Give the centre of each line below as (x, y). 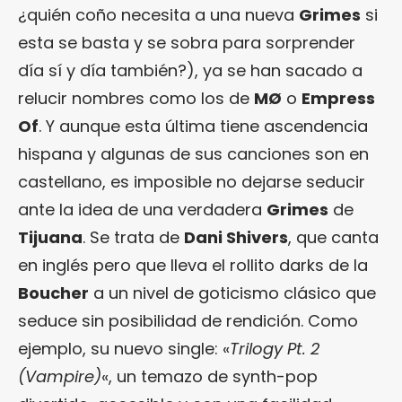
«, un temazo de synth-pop (210, 376)
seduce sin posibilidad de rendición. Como (188, 320)
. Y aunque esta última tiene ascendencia (203, 126)
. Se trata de (133, 237)
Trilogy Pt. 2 (275, 348)
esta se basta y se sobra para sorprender (187, 42)
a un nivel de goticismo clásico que (232, 293)
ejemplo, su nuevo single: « (124, 348)
